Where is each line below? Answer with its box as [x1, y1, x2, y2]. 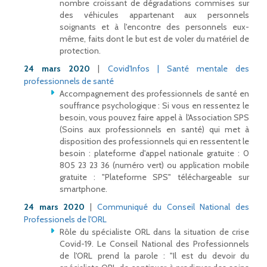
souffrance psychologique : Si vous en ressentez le [60, 100, 249, 111]
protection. [60, 45, 101, 57]
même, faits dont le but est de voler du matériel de [60, 33, 249, 45]
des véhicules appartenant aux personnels [60, 10, 249, 21]
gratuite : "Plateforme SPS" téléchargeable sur [60, 172, 249, 183]
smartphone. [60, 184, 107, 195]
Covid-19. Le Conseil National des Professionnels [60, 238, 249, 250]
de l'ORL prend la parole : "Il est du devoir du [60, 250, 249, 262]
